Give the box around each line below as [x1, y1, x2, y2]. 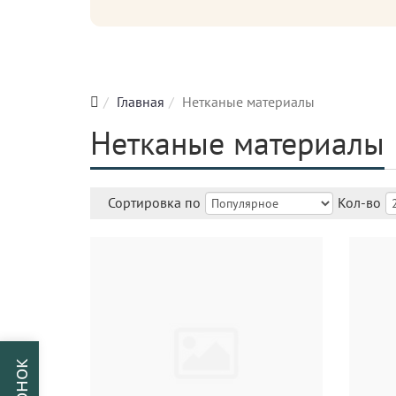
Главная [117, 93, 164, 110]
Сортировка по [108, 194, 201, 211]
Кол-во [338, 194, 381, 211]
